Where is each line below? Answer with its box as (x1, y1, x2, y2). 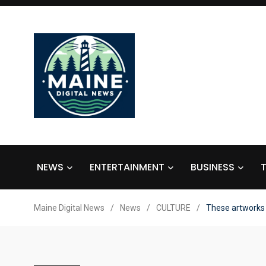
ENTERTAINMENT (90, 160, 164, 174)
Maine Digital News (34, 202, 104, 213)
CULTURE (156, 202, 191, 213)
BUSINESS (191, 160, 235, 174)
